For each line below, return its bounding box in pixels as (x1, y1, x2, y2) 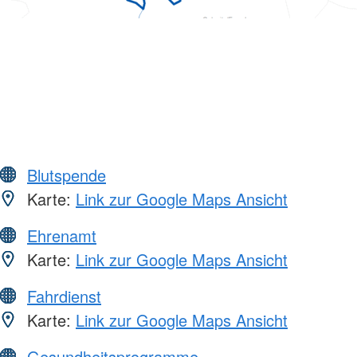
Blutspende (27, 163, 106, 186)
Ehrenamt (27, 223, 96, 247)
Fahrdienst (27, 284, 101, 308)
